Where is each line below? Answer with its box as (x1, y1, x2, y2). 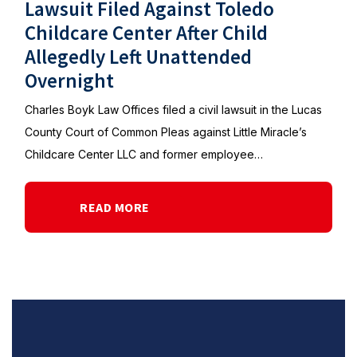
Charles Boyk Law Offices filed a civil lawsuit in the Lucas (25, 103, 322, 116)
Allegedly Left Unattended (25, 44, 252, 69)
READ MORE (80, 199, 150, 215)
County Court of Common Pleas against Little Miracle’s (25, 125, 307, 139)
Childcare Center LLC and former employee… (25, 147, 263, 161)
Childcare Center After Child (25, 20, 268, 45)
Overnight (25, 68, 114, 93)
